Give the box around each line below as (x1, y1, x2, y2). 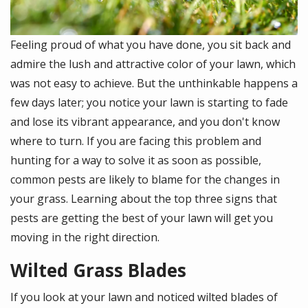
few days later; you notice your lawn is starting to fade (10, 95, 288, 111)
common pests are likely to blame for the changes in (10, 172, 280, 188)
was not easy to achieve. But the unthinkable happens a (10, 76, 298, 91)
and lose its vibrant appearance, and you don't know (10, 114, 280, 130)
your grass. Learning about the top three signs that (10, 191, 277, 207)
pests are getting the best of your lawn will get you (10, 210, 273, 226)
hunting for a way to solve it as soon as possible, (10, 153, 261, 168)
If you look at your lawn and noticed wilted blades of (10, 289, 278, 305)
